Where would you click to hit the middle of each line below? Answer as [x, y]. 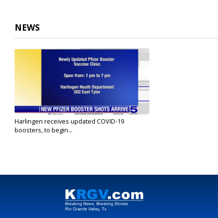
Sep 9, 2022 [29, 138]
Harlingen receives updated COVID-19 [69, 121]
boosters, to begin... [44, 130]
